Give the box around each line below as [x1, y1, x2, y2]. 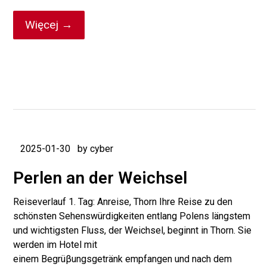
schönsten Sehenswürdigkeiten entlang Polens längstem [13, 210, 251, 222]
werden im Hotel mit [13, 239, 98, 250]
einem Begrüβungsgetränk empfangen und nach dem [13, 253, 232, 265]
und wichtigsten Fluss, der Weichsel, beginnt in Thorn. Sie [13, 225, 252, 236]
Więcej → [25, 18, 73, 32]
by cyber [77, 143, 114, 154]
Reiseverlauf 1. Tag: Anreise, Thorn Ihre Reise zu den [13, 196, 233, 207]
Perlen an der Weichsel [13, 168, 188, 188]
